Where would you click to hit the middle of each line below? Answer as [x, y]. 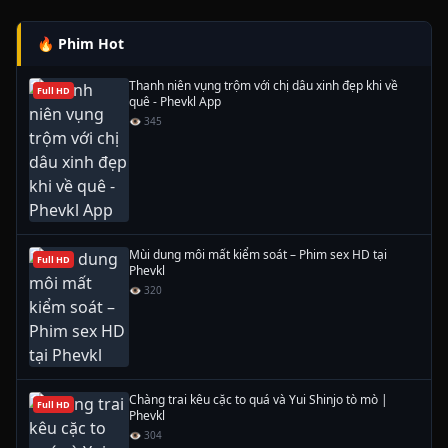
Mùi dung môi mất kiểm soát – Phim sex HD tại [258, 254]
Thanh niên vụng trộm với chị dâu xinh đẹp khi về [263, 85]
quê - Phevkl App [175, 101]
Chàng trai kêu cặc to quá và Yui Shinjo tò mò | [258, 399]
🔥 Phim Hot [80, 43]
